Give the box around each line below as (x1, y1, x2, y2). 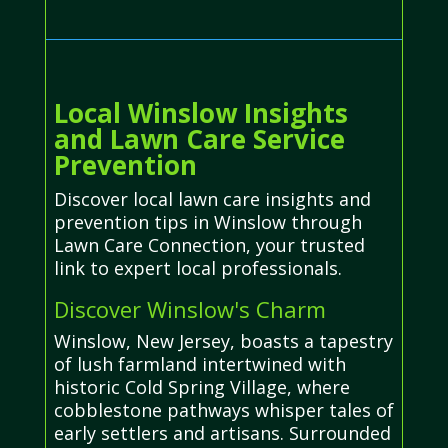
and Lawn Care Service (53, 120, 345, 157)
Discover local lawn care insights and (53, 186, 371, 211)
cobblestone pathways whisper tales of (53, 397, 394, 422)
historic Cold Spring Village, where (53, 374, 350, 399)
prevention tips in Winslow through (53, 209, 362, 234)
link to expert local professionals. (53, 255, 342, 280)
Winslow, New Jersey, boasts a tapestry (53, 328, 393, 353)
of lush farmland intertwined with (53, 351, 346, 376)
